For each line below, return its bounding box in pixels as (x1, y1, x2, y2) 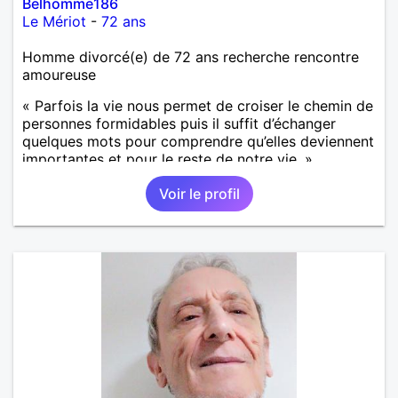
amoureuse (22, 65, 96, 84)
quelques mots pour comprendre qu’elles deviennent (22, 131, 374, 150)
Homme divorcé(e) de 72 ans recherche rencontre (22, 47, 359, 66)
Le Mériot (22, 12, 86, 30)
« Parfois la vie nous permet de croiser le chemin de (22, 96, 373, 115)
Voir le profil (158, 184, 240, 203)
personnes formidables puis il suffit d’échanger (22, 114, 336, 132)
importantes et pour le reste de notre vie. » (22, 149, 313, 168)
